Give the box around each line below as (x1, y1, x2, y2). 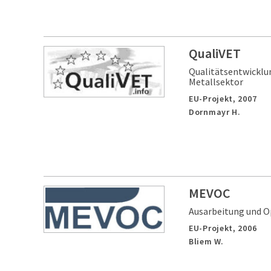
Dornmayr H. (189, 106, 241, 117)
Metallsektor (189, 76, 243, 88)
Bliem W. (189, 236, 224, 247)
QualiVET (189, 45, 241, 62)
